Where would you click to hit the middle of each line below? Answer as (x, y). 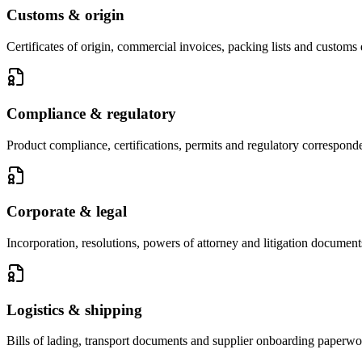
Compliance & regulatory (91, 113)
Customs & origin (65, 15)
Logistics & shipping (74, 309)
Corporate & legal (67, 212)
